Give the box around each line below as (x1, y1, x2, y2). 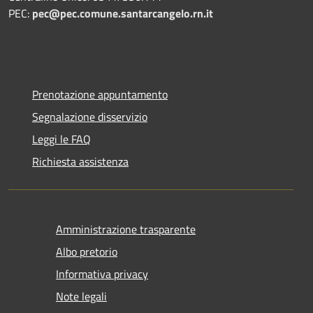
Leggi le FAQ (32, 130, 91, 147)
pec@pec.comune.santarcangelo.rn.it (32, 4, 213, 22)
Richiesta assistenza (32, 152, 129, 170)
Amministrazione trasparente (56, 220, 196, 238)
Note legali (56, 287, 107, 305)
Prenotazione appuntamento (32, 85, 168, 103)
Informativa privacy (56, 265, 148, 282)
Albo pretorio (56, 242, 117, 260)
